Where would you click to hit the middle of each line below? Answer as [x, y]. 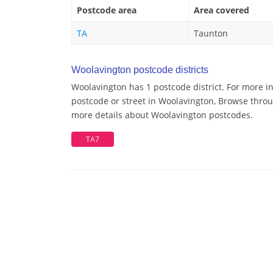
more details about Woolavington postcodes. [162, 115]
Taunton [211, 34]
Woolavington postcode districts [140, 70]
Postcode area [107, 10]
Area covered [222, 10]
